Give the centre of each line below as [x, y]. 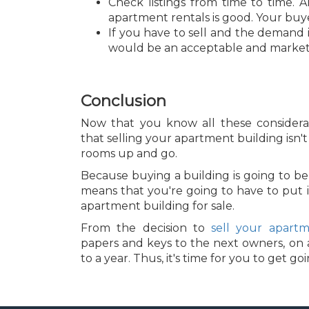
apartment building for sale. [158, 206]
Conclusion [123, 100]
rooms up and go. [129, 154]
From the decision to [146, 228]
